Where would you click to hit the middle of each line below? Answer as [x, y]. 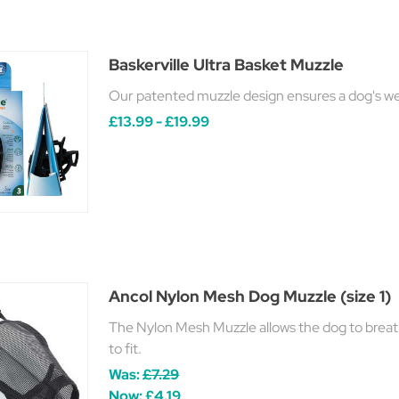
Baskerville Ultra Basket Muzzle [227, 65]
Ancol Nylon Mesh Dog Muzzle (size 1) [250, 296]
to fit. [126, 348]
